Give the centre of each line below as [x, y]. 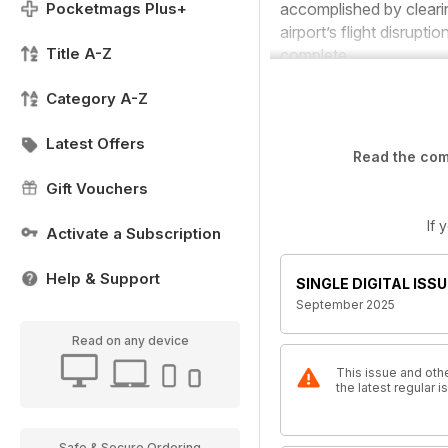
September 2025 [345, 304]
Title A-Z [79, 53]
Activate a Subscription [133, 233]
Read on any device [130, 340]
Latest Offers [95, 143]
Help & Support [103, 278]
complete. [315, 55]
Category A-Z [97, 98]
